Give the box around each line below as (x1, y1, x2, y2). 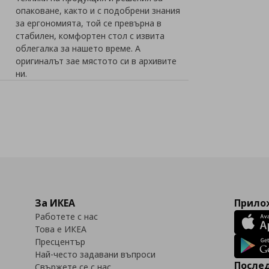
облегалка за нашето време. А (16, 43, 141, 54)
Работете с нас (35, 211, 98, 222)
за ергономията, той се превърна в (16, 17, 162, 29)
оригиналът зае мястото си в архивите (16, 55, 177, 67)
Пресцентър (35, 236, 85, 247)
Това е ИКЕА (35, 223, 86, 235)
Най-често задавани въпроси (35, 249, 156, 260)
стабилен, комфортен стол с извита (16, 30, 165, 41)
